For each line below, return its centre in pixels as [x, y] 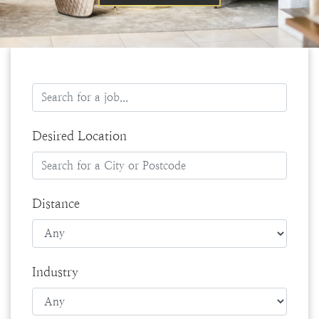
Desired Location [79, 135]
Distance [56, 204]
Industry [55, 271]
